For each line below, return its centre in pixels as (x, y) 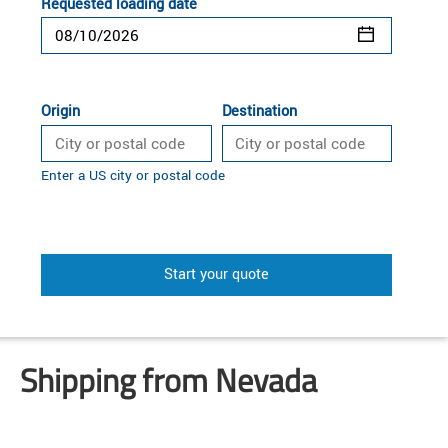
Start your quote (216, 275)
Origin (60, 112)
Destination (259, 112)
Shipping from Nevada (168, 380)
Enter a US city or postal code (133, 176)
